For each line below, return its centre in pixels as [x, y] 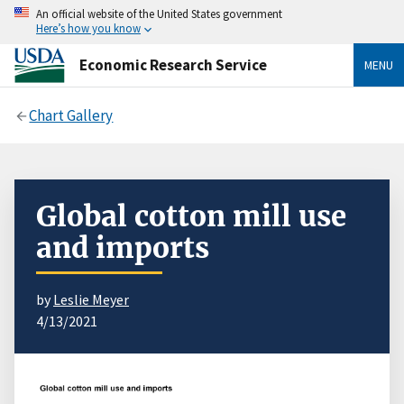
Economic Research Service [173, 64]
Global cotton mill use [191, 216]
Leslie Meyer [91, 299]
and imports [123, 248]
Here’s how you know [88, 28]
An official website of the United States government [159, 14]
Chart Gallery [71, 115]
